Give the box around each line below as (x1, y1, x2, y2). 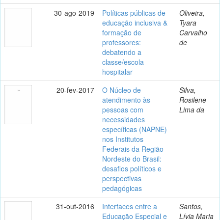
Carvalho (179, 27, 207, 37)
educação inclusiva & (102, 17, 167, 27)
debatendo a (102, 47, 141, 57)
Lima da (179, 104, 204, 114)
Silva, (179, 84, 196, 95)
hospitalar (102, 66, 133, 77)
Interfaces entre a (102, 201, 157, 211)
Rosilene (179, 94, 206, 105)
